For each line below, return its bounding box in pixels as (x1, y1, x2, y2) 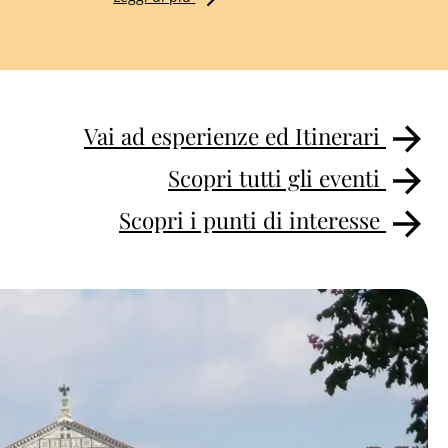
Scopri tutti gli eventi (168, 163, 386, 194)
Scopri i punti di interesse (119, 205, 386, 236)
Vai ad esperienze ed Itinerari (84, 120, 386, 151)
